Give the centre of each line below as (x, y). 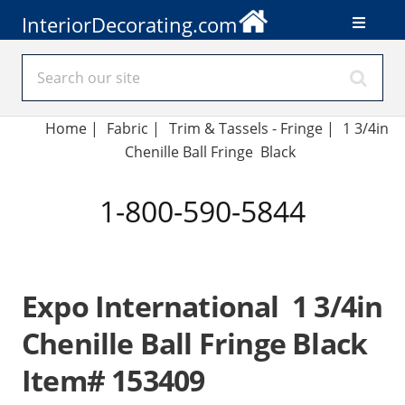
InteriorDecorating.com (129, 24)
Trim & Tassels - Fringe (245, 128)
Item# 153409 (113, 380)
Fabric (128, 128)
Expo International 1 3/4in (202, 306)
